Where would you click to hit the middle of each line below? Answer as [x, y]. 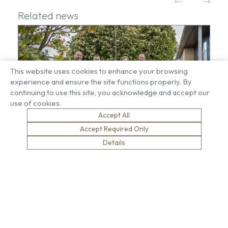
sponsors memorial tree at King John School [105, 156]
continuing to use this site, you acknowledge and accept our [110, 92]
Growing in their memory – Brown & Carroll [102, 144]
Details [114, 142]
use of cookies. [36, 103]
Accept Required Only [114, 129]
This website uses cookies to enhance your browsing [99, 71]
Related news [48, 16]
